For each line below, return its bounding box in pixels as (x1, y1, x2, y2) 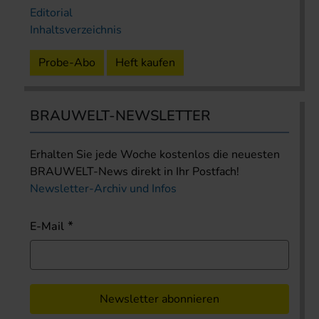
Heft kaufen (115, 55, 175, 71)
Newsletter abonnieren (100, 291, 219, 308)
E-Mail (30, 219, 64, 235)
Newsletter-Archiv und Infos (30, 181, 177, 197)
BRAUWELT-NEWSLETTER (30, 106, 211, 126)
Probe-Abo (38, 55, 95, 71)
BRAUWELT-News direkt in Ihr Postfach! (30, 164, 239, 180)
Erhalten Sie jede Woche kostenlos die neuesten (30, 147, 280, 163)
